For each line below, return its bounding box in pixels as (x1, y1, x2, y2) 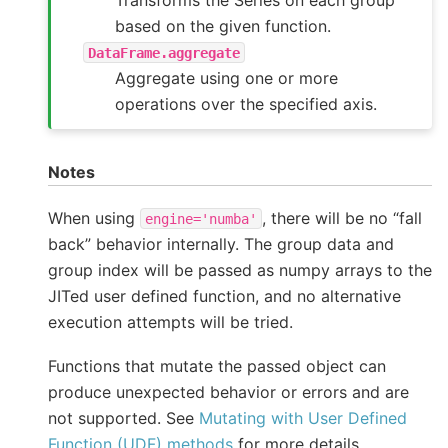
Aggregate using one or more (115, 67, 339, 88)
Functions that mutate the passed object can (48, 356, 386, 377)
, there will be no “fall (262, 207, 422, 228)
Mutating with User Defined (199, 408, 407, 429)
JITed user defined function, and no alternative (48, 285, 401, 306)
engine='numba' (145, 210, 257, 227)
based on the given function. (115, 15, 332, 36)
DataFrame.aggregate (88, 44, 241, 61)
